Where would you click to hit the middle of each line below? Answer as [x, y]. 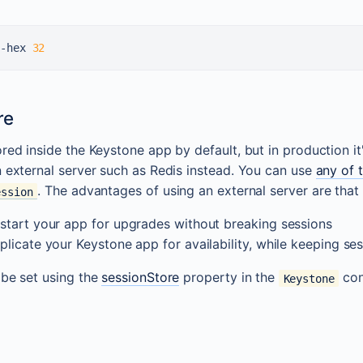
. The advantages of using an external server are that [199, 191]
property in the [229, 278]
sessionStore [141, 278]
